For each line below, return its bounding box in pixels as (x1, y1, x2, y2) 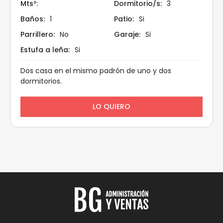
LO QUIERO (93, 101, 130, 111)
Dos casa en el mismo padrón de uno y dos (20, 65, 171, 76)
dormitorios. (20, 76, 62, 86)
